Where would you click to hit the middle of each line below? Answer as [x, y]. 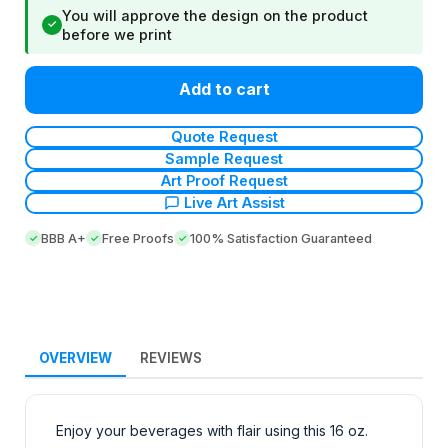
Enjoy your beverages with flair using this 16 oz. [212, 430]
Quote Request [224, 137]
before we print [117, 34]
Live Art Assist [234, 203]
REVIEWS [171, 357]
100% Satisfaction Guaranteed [281, 238]
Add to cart [224, 89]
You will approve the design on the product [215, 15]
